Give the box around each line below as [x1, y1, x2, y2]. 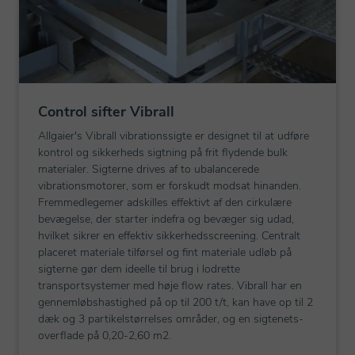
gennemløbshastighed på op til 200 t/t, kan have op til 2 [38, 295, 313, 310]
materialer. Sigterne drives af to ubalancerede [38, 162, 259, 177]
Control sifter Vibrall [38, 102, 174, 121]
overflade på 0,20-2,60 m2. [38, 328, 171, 343]
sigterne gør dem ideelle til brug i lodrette [38, 261, 240, 277]
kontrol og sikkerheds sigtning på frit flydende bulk [38, 145, 288, 160]
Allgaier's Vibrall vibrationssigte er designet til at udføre [38, 128, 309, 143]
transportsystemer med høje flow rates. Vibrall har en [38, 278, 302, 293]
